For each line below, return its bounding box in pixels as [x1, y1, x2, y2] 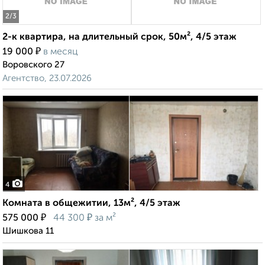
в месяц [43, 47, 78, 57]
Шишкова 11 [2, 227, 54, 236]
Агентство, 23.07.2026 [2, 74, 92, 83]
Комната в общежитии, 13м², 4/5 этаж [2, 199, 180, 209]
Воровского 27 [2, 60, 64, 70]
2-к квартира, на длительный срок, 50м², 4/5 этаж [2, 33, 237, 43]
